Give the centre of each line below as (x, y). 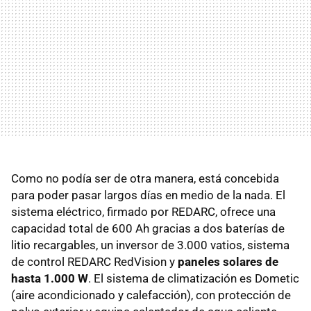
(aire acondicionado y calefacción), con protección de (151, 295)
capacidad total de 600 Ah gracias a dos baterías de (148, 228)
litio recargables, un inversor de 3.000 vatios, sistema (150, 245)
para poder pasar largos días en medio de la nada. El (148, 195)
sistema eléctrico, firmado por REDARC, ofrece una (143, 211)
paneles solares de (228, 261)
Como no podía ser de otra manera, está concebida (145, 178)
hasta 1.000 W (50, 278)
